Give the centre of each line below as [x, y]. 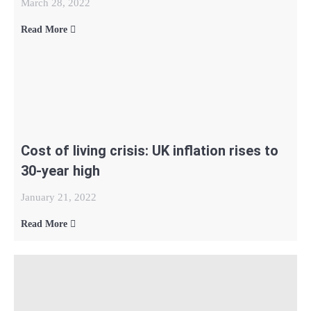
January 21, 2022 [59, 197]
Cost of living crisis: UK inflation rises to [150, 151]
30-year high [60, 171]
